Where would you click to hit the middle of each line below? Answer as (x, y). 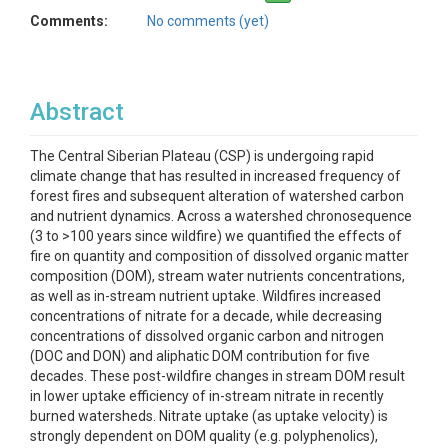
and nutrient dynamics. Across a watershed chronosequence (221, 216)
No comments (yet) (208, 21)
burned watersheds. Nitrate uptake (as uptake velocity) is (209, 416)
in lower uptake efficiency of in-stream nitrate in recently (207, 396)
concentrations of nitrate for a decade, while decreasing (206, 316)
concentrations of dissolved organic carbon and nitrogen (207, 336)
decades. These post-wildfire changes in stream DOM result (217, 376)
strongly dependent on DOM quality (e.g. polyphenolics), (204, 436)
